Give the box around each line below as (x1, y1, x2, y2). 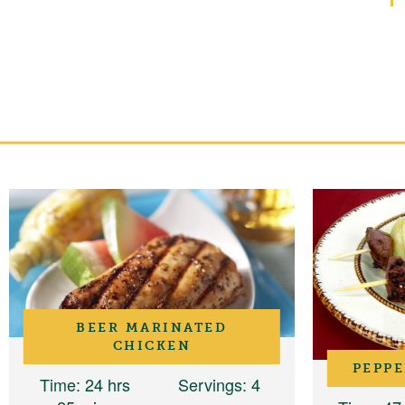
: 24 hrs (76, 372, 130, 397)
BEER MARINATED (76, 319, 228, 336)
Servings (177, 372, 242, 397)
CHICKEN (112, 337, 192, 354)
